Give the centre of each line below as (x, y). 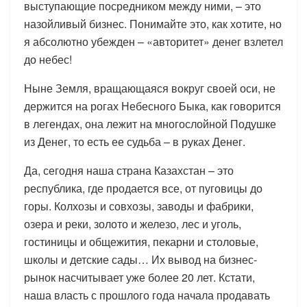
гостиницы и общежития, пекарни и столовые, (141, 241)
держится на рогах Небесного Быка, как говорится (152, 106)
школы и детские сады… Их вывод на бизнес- (140, 259)
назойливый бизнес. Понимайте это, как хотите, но (153, 23)
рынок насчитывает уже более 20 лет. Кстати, (139, 277)
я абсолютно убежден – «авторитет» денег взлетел (153, 41)
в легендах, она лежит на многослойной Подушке (150, 123)
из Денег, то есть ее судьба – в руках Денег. (135, 141)
